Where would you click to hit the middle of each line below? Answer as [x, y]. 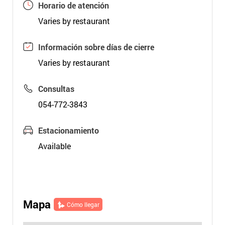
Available [54, 146]
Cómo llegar [83, 204]
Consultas [56, 89]
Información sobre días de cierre [96, 47]
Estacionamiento [68, 130]
